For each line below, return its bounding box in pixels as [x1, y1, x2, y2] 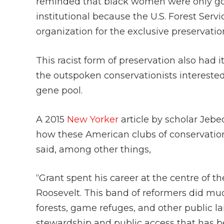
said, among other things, [36, 143, 153, 155]
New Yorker [67, 113, 118, 125]
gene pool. [36, 85, 85, 96]
